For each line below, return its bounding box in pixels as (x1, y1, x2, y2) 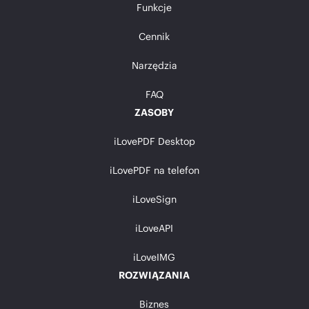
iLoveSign (132, 192, 177, 205)
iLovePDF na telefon (109, 163, 199, 176)
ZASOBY (134, 106, 175, 118)
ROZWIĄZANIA (119, 268, 190, 281)
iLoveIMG (133, 250, 176, 263)
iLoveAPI (135, 221, 174, 234)
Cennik (139, 30, 170, 42)
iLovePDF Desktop (113, 134, 195, 147)
